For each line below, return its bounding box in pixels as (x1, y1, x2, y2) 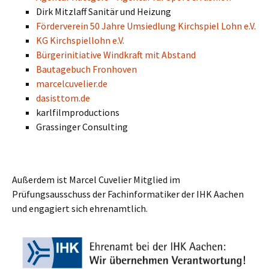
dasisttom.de (36, 92, 90, 104)
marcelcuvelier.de (36, 77, 107, 89)
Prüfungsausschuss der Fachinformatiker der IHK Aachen (12, 188, 244, 200)
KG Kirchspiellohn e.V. (36, 34, 124, 46)
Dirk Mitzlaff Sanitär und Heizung (36, 5, 171, 17)
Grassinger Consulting (36, 121, 128, 133)
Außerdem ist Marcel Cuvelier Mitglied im (12, 174, 180, 186)
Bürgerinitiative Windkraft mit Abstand (36, 49, 196, 61)
